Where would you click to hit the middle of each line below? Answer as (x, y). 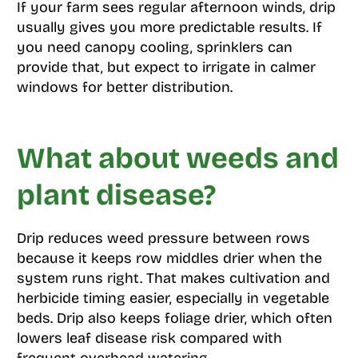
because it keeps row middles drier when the (169, 259)
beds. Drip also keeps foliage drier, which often (174, 318)
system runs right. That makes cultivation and (173, 278)
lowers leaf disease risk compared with (149, 338)
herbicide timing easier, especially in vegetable (173, 298)
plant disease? (116, 196)
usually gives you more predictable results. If (169, 28)
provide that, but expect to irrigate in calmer (166, 68)
